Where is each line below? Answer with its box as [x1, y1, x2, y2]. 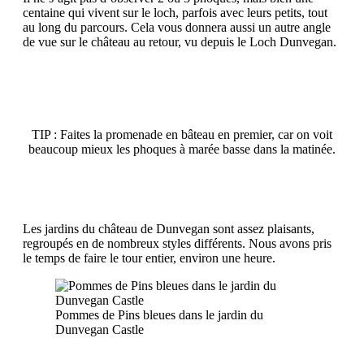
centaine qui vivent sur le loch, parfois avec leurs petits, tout [23, 5, 327, 19]
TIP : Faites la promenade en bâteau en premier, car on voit [32, 127, 332, 141]
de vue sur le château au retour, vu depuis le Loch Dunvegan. [23, 34, 336, 49]
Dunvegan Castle [55, 322, 144, 336]
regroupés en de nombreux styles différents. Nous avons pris [23, 236, 331, 250]
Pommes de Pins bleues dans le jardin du [55, 307, 263, 322]
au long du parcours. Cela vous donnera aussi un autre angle [23, 19, 331, 34]
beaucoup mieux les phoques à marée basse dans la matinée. [28, 141, 336, 156]
